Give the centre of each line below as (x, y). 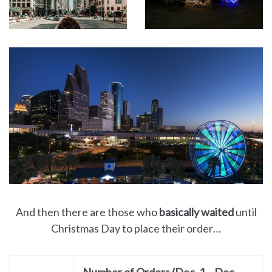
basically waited (196, 212)
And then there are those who (87, 212)
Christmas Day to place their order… (136, 229)
